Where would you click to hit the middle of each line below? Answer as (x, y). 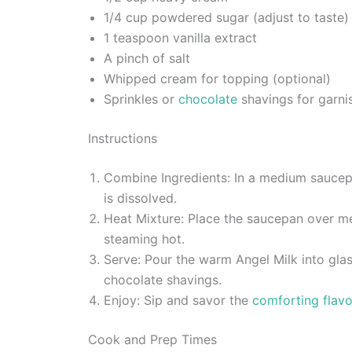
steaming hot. (144, 239)
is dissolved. (140, 198)
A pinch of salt (147, 59)
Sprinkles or (141, 99)
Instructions (123, 139)
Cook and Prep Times (152, 340)
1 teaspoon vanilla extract (180, 38)
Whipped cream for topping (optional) (217, 79)
